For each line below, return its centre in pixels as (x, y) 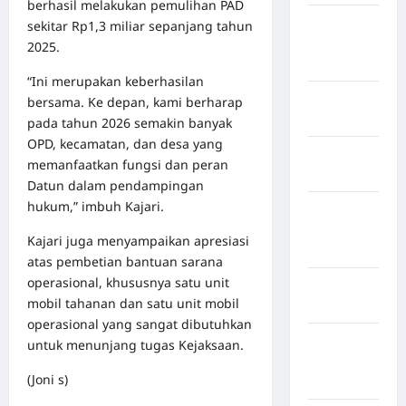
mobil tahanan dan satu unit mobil (133, 304)
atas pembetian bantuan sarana (125, 262)
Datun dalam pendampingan (116, 186)
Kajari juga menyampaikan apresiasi (138, 241)
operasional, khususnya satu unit (128, 283)
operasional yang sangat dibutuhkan (140, 324)
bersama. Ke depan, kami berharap (135, 102)
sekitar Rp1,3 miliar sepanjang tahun (140, 26)
